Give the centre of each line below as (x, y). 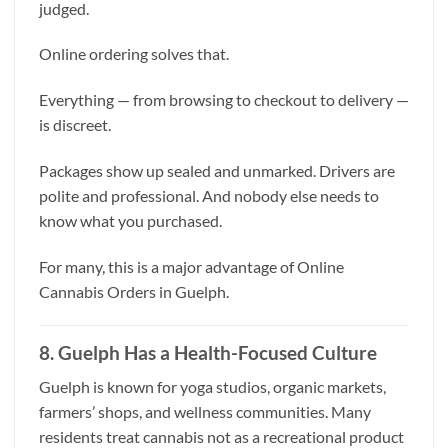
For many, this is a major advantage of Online (191, 266)
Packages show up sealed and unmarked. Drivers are (217, 170)
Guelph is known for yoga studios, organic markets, (212, 387)
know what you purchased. (130, 220)
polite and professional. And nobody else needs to (209, 195)
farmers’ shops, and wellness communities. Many (205, 412)
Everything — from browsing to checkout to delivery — (224, 100)
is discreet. (75, 125)
